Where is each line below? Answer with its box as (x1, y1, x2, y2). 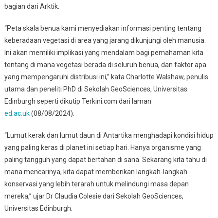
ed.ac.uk (4, 109, 30, 117)
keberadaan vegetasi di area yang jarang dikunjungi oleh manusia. (4, 36, 206, 44)
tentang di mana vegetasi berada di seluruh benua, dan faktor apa (4, 60, 206, 69)
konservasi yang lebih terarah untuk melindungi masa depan (4, 180, 189, 188)
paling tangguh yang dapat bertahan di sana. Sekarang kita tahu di (4, 155, 207, 163)
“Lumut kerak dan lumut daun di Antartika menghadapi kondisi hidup (4, 131, 214, 139)
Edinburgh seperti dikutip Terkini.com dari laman (4, 97, 151, 105)
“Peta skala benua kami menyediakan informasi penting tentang (4, 24, 201, 32)
